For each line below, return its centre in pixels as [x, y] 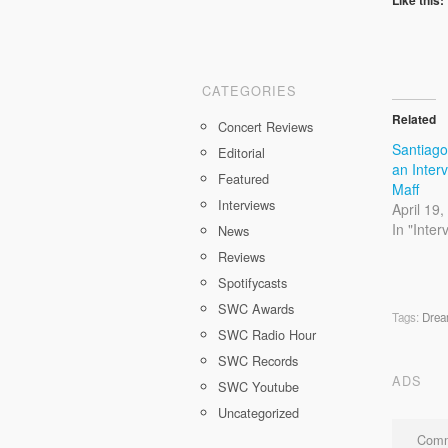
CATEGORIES [249, 90]
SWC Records [258, 360]
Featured [243, 178]
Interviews [246, 204]
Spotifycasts [252, 282]
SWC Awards [256, 308]
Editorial [241, 152]
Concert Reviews [265, 126]
